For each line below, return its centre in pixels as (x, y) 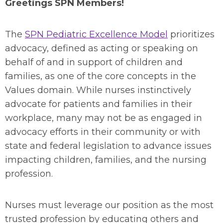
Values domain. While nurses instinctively (98, 90)
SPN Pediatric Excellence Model (96, 34)
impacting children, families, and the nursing (106, 160)
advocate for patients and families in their (99, 104)
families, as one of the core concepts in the (101, 76)
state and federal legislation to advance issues (108, 146)
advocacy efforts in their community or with (103, 132)
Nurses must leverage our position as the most (109, 205)
